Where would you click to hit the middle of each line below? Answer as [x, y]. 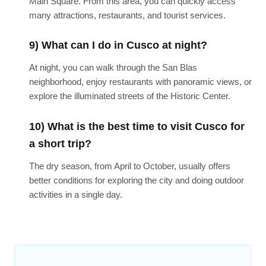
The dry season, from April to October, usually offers [129, 166]
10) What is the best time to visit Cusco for [137, 126]
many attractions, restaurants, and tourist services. [127, 15]
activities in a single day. [75, 194]
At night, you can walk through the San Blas [113, 68]
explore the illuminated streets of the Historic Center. [129, 96]
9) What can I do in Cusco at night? [118, 45]
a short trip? [60, 143]
